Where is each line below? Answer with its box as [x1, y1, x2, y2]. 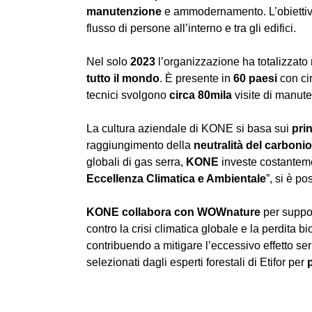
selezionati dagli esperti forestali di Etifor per [86, 256, 307, 268]
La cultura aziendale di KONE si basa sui [86, 122, 292, 134]
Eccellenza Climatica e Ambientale [86, 172, 266, 185]
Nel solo [86, 55, 130, 68]
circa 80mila [166, 88, 232, 101]
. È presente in [159, 72, 233, 84]
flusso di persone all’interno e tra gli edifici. [86, 22, 296, 34]
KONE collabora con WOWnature [86, 205, 260, 218]
